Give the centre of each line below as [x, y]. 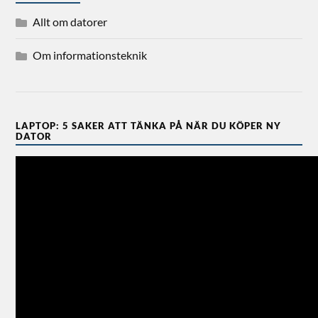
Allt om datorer [70, 22]
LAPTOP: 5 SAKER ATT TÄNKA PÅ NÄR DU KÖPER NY [149, 126]
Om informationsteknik [90, 55]
